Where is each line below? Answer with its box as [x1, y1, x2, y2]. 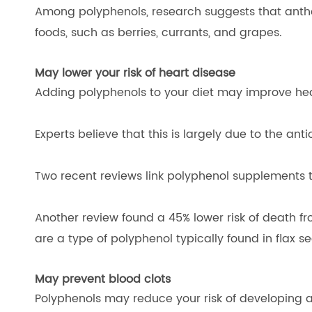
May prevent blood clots [35, 270, 171, 288]
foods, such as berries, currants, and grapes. [35, 24, 282, 42]
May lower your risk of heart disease [35, 64, 235, 82]
